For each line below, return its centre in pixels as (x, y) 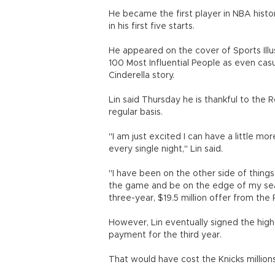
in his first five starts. (152, 26)
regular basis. (136, 112)
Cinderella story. (141, 76)
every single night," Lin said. (166, 149)
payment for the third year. (165, 235)
